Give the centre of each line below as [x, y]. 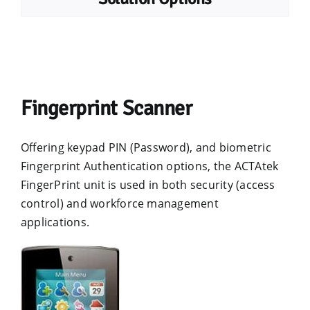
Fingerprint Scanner [106, 108]
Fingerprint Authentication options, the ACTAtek [149, 166]
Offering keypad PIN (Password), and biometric [146, 147]
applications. [55, 222]
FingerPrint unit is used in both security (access [148, 185]
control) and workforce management [119, 203]
